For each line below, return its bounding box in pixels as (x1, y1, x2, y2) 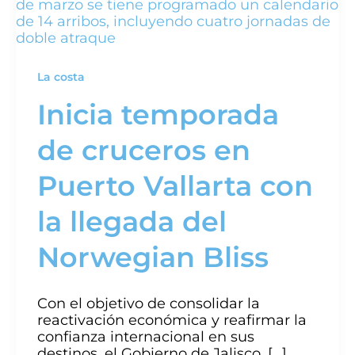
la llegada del (37, 204, 227, 239)
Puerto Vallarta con (37, 169, 313, 204)
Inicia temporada (37, 97, 279, 132)
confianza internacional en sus (37, 328, 254, 346)
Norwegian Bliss (37, 240, 269, 275)
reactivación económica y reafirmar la (37, 311, 307, 330)
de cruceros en (37, 133, 250, 168)
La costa (37, 70, 85, 84)
